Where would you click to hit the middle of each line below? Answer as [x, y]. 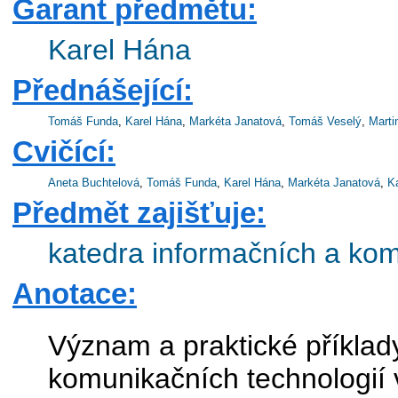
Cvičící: [64, 151]
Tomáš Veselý [325, 121]
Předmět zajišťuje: [139, 212]
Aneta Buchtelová [94, 182]
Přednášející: [103, 90]
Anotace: [75, 293]
